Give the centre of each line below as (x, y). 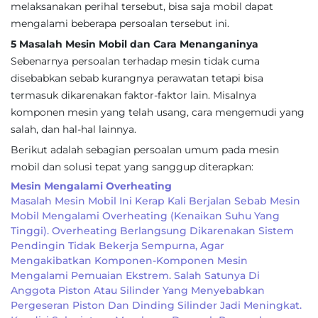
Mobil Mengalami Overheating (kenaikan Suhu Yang (145, 216)
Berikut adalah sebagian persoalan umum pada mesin (145, 150)
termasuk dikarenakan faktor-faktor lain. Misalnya (133, 95)
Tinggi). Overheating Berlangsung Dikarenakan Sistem (152, 231)
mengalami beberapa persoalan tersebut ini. (120, 23)
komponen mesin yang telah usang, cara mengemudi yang (158, 112)
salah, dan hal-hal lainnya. (73, 129)
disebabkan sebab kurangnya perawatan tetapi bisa (137, 78)
